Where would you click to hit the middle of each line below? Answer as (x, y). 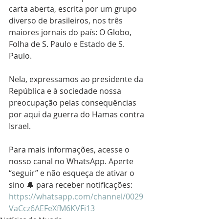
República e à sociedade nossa (66, 91)
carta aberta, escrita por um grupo (74, 9)
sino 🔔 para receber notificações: (72, 185)
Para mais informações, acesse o (70, 150)
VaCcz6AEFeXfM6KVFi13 (52, 208)
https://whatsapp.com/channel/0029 (76, 197)
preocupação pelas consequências (74, 103)
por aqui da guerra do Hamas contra (77, 115)
